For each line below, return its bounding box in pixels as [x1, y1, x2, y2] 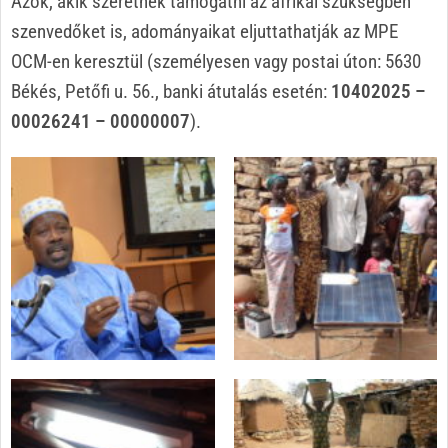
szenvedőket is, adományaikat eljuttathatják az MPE [11, 19, 398, 43]
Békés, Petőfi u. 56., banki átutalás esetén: [11, 79, 331, 103]
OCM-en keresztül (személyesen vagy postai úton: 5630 [11, 49, 421, 73]
